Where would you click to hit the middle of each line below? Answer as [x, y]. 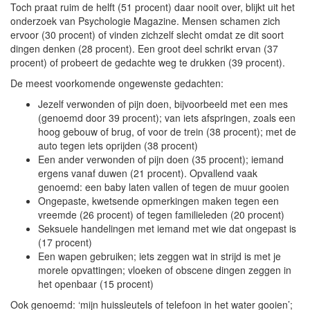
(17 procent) [65, 242]
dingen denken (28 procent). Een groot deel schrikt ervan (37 [144, 48]
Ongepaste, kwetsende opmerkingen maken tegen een [158, 200]
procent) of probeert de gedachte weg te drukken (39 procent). [148, 62]
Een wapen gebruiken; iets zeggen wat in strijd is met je [159, 256]
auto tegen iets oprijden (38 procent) [118, 145]
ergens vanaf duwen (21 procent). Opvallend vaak [148, 173]
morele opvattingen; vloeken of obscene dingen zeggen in [165, 270]
